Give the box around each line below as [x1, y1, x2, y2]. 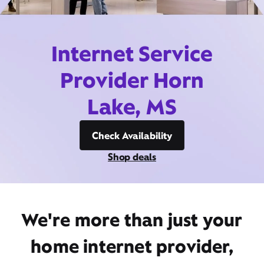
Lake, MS [87, 93, 177, 121]
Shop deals [108, 150, 156, 163]
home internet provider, [31, 235, 233, 258]
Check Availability [92, 129, 172, 142]
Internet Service [51, 39, 213, 68]
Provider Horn [60, 66, 204, 94]
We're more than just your [21, 208, 243, 232]
